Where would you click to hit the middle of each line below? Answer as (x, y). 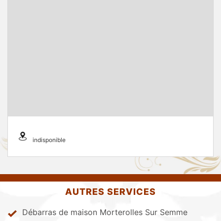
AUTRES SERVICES (110, 192)
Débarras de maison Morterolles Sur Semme (105, 212)
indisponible (49, 140)
